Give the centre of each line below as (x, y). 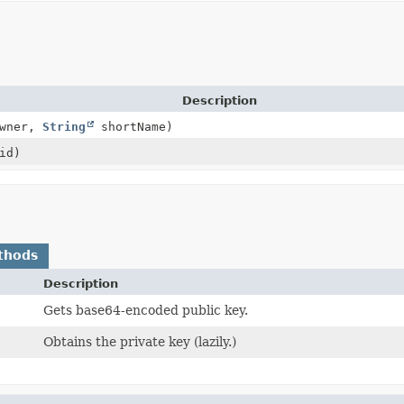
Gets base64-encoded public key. (146, 310)
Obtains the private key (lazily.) (140, 341)
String (64, 126)
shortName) (133, 126)
